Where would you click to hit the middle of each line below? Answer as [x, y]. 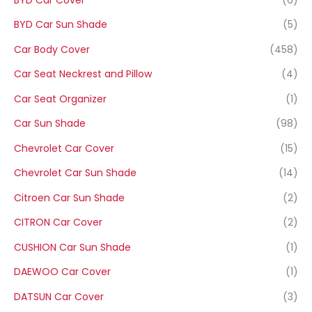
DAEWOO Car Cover [62, 272]
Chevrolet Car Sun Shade [75, 173]
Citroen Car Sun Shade [69, 197]
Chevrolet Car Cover [64, 148]
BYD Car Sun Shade [61, 25]
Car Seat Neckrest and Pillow [83, 74]
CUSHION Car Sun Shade [72, 247]
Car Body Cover [52, 49]
